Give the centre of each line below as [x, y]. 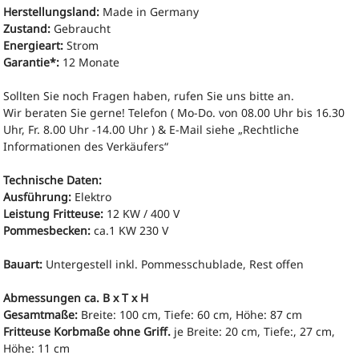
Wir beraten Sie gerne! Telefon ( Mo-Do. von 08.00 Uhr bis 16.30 [174, 112]
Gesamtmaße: [41, 314]
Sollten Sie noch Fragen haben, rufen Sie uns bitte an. [149, 95]
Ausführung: [38, 196]
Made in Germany [149, 11]
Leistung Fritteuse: [54, 213]
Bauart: [23, 264]
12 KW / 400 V [142, 213]
